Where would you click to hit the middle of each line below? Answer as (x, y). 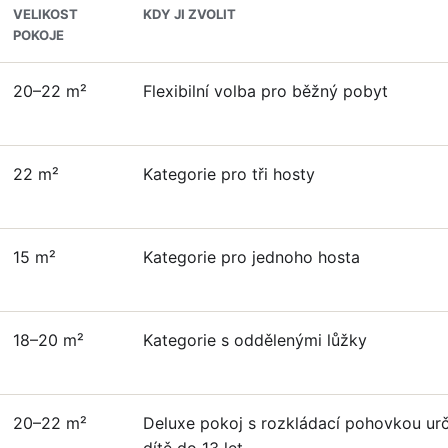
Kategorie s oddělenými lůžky (254, 339)
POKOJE (38, 34)
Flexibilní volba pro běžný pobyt (265, 90)
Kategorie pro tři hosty (228, 173)
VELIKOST (45, 13)
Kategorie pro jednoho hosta (251, 256)
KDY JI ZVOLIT (189, 13)
